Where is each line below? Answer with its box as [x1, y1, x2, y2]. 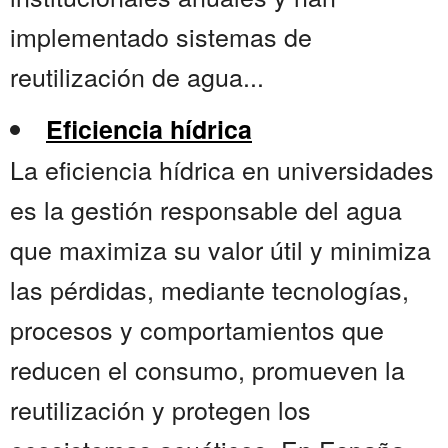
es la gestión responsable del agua [10, 191, 402, 228]
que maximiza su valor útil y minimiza [10, 231, 431, 268]
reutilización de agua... [10, 58, 264, 95]
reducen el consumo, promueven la [10, 351, 405, 388]
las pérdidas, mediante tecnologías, [10, 271, 409, 308]
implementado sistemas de [10, 18, 312, 55]
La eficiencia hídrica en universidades [10, 151, 434, 188]
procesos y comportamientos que [10, 311, 384, 348]
